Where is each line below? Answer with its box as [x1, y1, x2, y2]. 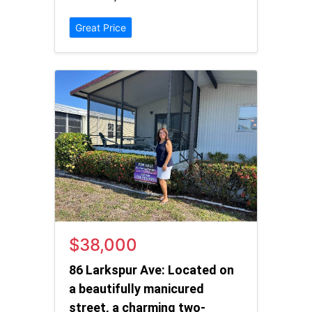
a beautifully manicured [69, 281, 204, 296]
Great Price [75, 21, 126, 33]
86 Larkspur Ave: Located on [69, 262, 234, 277]
